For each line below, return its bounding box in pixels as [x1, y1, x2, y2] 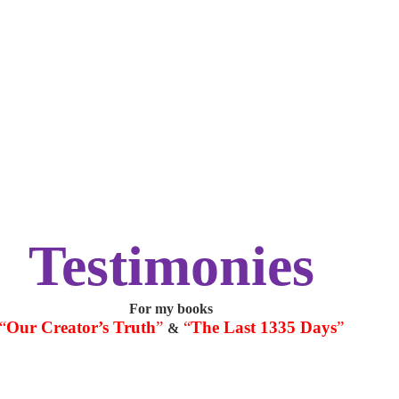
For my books [129, 301, 213, 316]
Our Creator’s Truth [5, 318, 156, 337]
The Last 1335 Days [190, 318, 337, 337]
